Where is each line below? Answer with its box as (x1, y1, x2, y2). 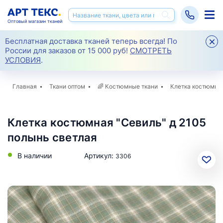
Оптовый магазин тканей (7, 18, 62, 24)
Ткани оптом (49, 83, 85, 90)
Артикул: (84, 151, 115, 160)
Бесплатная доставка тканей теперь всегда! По (5, 36, 177, 46)
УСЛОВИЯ (5, 55, 41, 65)
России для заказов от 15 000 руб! (5, 46, 130, 55)
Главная (12, 83, 37, 90)
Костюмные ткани (105, 83, 158, 90)
